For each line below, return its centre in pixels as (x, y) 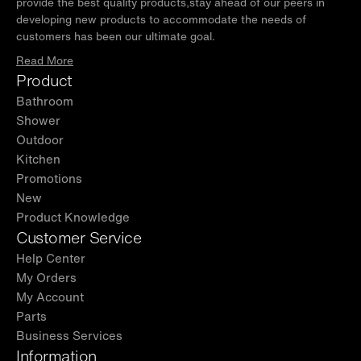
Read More (45, 60)
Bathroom (45, 100)
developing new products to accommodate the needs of (161, 19)
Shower (38, 120)
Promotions (49, 178)
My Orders (46, 277)
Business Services (69, 335)
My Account (50, 296)
